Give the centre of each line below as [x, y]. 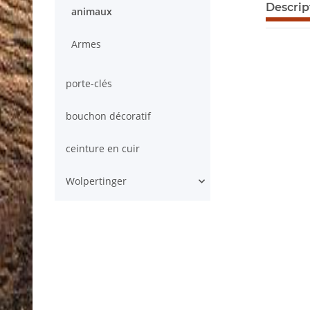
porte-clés [89, 83]
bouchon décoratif [108, 116]
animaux [92, 11]
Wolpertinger [96, 181]
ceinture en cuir [103, 148]
